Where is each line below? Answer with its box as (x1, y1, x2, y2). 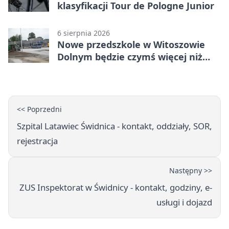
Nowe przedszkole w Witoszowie (57, 38, 205, 51)
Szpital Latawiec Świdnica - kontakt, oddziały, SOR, (17, 120, 212, 132)
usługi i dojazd (156, 196, 212, 209)
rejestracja (17, 135, 58, 147)
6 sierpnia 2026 (57, 28, 110, 38)
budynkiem (57, 63, 109, 76)
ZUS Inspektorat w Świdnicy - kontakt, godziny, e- (19, 181, 212, 194)
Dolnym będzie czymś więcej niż (57, 51, 202, 63)
